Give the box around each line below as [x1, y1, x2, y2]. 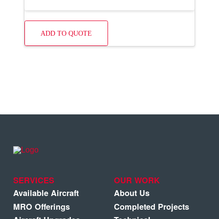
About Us [113, 187, 150, 199]
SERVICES [13, 174, 54, 186]
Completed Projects [113, 200, 189, 212]
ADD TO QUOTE [40, 29, 92, 37]
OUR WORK [113, 174, 160, 186]
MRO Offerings [13, 200, 70, 212]
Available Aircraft [13, 187, 79, 199]
